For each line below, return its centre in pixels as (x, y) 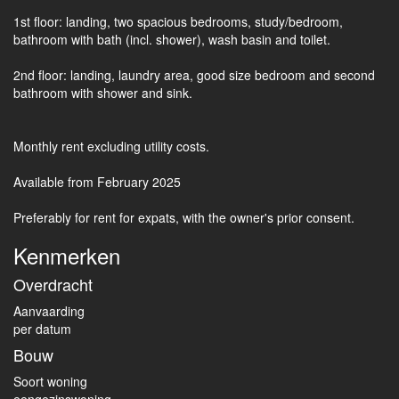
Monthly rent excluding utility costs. (111, 146)
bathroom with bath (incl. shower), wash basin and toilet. (172, 39)
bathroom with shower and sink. (103, 93)
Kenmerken (67, 255)
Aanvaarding (49, 311)
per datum (42, 329)
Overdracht (53, 284)
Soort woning (50, 381)
